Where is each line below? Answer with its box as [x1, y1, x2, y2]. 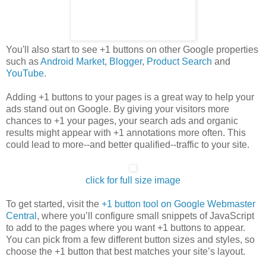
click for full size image [85, 175, 180, 186]
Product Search [147, 56, 212, 67]
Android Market [40, 56, 104, 67]
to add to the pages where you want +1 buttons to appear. [6, 223, 245, 233]
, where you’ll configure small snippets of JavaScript [37, 211, 254, 221]
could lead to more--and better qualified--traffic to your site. [6, 140, 249, 150]
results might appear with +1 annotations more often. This [6, 128, 246, 138]
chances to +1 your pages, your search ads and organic [6, 116, 238, 126]
